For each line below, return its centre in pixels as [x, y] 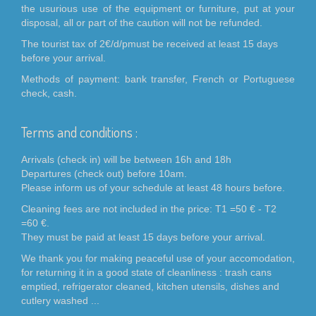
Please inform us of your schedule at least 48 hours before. [153, 188]
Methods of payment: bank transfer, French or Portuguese [158, 79]
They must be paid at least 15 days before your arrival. [143, 237]
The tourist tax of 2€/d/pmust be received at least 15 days [150, 44]
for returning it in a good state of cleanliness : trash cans [146, 272]
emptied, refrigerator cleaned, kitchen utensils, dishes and [150, 286]
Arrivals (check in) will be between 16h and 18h [126, 159]
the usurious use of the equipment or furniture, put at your [158, 8]
